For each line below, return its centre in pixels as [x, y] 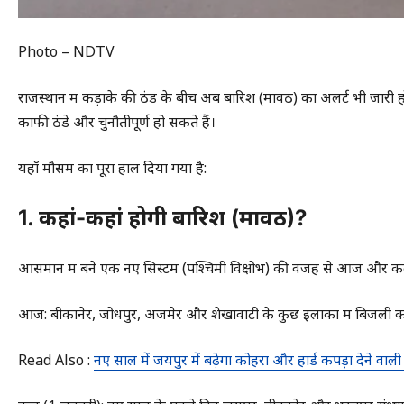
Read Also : [56, 359]
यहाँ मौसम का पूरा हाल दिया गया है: [112, 167]
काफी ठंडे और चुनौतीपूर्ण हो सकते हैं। [117, 121]
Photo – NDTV [66, 51]
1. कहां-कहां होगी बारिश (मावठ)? [162, 217]
